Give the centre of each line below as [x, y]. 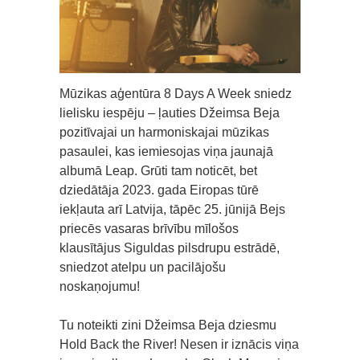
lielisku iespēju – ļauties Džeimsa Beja [170, 112]
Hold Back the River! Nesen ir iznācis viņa [179, 344]
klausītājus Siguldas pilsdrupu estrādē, [170, 247]
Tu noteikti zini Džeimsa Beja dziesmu [168, 325]
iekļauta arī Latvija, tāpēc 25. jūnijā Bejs [172, 209]
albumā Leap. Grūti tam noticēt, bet [158, 170]
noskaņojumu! [100, 286]
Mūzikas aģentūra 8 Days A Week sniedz [176, 93]
